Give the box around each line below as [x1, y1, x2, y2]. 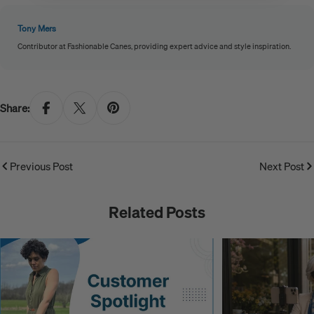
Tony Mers [18, 22, 56, 35]
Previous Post [10, 157, 73, 175]
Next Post [259, 157, 304, 175]
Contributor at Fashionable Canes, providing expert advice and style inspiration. [18, 40, 291, 52]
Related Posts [109, 199, 205, 224]
